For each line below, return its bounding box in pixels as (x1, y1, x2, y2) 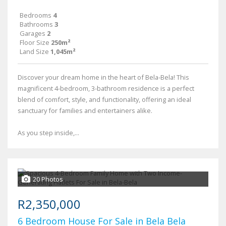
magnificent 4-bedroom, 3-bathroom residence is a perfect (18, 84, 194, 93)
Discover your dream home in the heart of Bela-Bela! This (18, 73, 189, 82)
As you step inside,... (18, 128, 79, 138)
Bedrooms (20, 11, 51, 20)
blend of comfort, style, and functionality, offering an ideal (18, 95, 191, 104)
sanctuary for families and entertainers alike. (18, 106, 152, 116)
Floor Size (20, 38, 49, 47)
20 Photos (33, 175, 63, 184)
